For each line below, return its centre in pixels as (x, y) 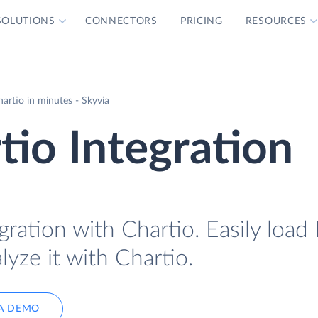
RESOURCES (276, 21)
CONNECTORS (121, 21)
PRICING (201, 21)
